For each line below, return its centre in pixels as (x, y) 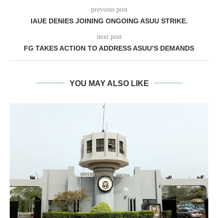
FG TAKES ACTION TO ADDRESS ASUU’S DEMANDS (109, 48)
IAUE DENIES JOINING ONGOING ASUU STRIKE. (109, 21)
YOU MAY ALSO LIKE (109, 83)
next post (109, 36)
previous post (109, 9)
